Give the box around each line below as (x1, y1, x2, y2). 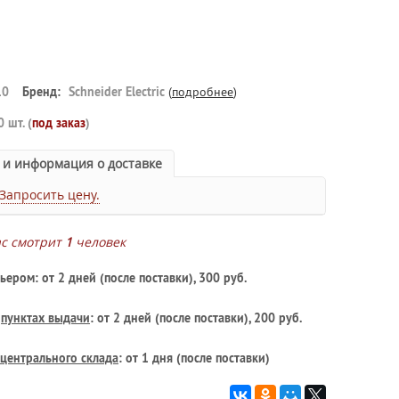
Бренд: (22, 84, 61, 100)
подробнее (172, 84, 233, 100)
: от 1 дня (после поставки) (118, 350, 270, 366)
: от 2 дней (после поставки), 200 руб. (90, 310, 302, 326)
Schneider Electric (65, 84, 168, 100)
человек (72, 233, 126, 250)
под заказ (32, 115, 85, 131)
